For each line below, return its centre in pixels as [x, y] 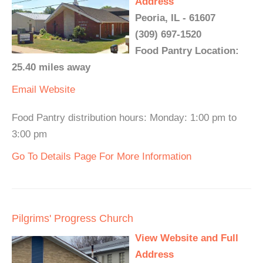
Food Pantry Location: [187, 51]
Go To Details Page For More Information [102, 157]
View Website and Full [187, 238]
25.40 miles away [51, 68]
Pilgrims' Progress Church [73, 219]
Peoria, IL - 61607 [175, 18]
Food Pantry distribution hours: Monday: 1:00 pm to [124, 118]
